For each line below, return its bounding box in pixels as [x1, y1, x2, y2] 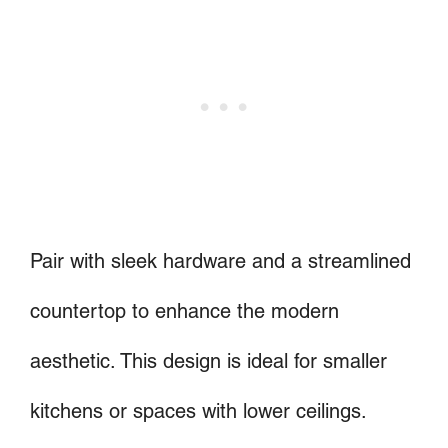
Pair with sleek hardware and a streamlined [30, 248, 411, 273]
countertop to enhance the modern [30, 298, 339, 323]
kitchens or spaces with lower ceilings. [30, 398, 367, 423]
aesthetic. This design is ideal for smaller [30, 348, 387, 373]
